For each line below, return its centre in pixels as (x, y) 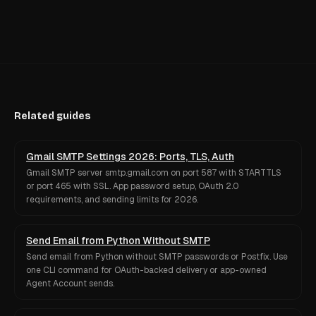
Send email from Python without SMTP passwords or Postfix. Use (157, 257)
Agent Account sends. (70, 284)
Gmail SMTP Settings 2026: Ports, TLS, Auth (130, 157)
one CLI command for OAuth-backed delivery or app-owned (146, 270)
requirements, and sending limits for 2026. (112, 200)
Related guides (53, 116)
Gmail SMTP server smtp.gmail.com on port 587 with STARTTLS (154, 173)
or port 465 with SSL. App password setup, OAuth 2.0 (133, 186)
